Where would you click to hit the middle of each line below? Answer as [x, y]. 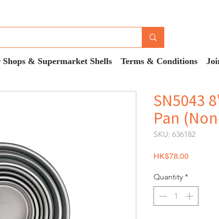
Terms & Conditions [159, 62]
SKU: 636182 [175, 134]
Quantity [168, 177]
